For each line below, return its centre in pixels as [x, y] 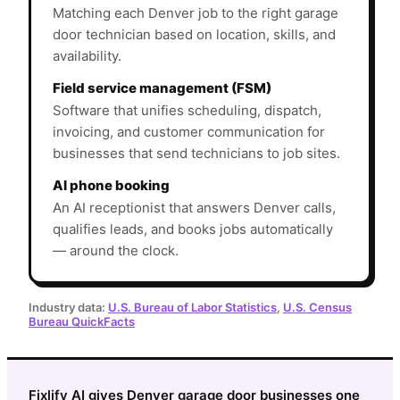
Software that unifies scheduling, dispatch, [187, 110]
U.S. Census [317, 307]
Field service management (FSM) [162, 87]
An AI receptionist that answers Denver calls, [194, 207]
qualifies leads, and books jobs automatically [193, 229]
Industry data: [67, 307]
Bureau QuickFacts [82, 321]
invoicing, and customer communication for [189, 131]
